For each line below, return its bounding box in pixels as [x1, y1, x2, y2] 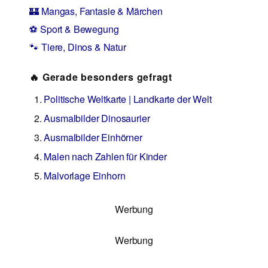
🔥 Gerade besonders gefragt [29, 69, 172, 84]
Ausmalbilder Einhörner [44, 130, 142, 144]
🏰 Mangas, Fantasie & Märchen [29, 4, 163, 18]
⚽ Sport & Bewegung [29, 22, 119, 36]
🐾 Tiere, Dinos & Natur [29, 39, 126, 54]
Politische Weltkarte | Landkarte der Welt [44, 92, 212, 106]
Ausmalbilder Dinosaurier [44, 111, 150, 125]
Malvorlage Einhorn [44, 168, 126, 182]
